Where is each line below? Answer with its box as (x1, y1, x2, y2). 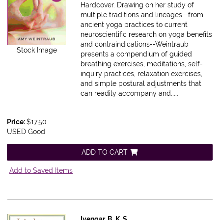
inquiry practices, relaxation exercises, (81, 70, 203, 78)
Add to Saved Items (9, 166, 73, 175)
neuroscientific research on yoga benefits (81, 30, 213, 39)
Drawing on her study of (117, 1, 194, 9)
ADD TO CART (82, 148, 128, 157)
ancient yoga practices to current (81, 21, 188, 29)
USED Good (7, 128, 45, 136)
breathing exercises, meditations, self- (81, 60, 203, 68)
